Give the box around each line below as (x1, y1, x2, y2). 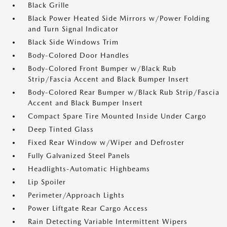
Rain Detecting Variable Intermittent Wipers (28, 217, 187, 225)
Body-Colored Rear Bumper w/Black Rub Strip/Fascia (28, 88, 219, 96)
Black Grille (28, 1, 69, 9)
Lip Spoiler (28, 178, 66, 186)
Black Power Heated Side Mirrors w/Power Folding (28, 14, 210, 22)
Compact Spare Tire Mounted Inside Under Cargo (28, 112, 206, 120)
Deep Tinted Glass (28, 125, 94, 133)
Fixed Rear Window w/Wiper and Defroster (28, 138, 184, 146)
